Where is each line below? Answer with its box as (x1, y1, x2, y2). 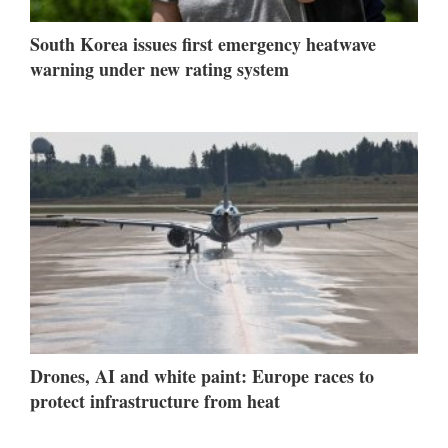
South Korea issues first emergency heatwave (30, 31, 376, 58)
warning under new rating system (30, 56, 289, 83)
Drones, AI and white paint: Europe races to (30, 362, 374, 389)
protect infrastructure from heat (30, 387, 280, 414)
